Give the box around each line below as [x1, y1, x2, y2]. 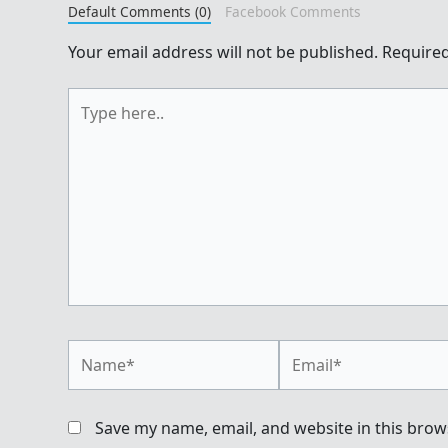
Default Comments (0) [68, 2, 211, 22]
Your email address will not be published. [68, 41, 378, 64]
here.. [67, 112, 110, 135]
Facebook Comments [224, 2, 361, 22]
